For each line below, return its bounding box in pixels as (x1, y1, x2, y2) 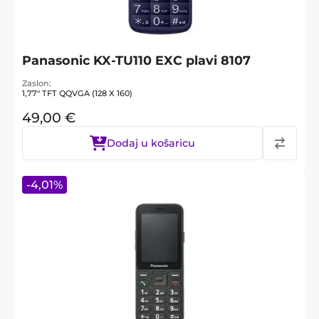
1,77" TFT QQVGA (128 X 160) (22, 88, 132, 98)
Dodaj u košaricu (107, 136, 195, 150)
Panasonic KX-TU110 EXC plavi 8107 (22, 52, 251, 68)
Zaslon (22, 78, 49, 88)
